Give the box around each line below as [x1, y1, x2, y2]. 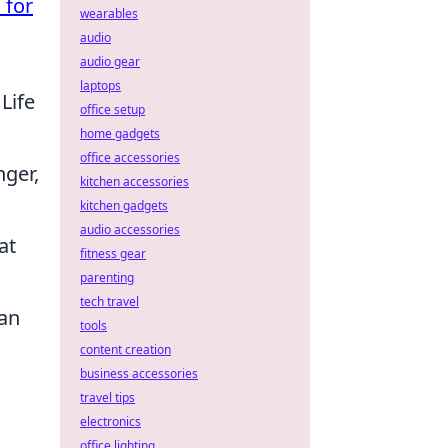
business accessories [80, 365, 198, 382]
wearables [80, 5, 138, 22]
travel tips [80, 389, 135, 406]
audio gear [80, 53, 140, 70]
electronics [80, 413, 141, 430]
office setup [80, 101, 145, 118]
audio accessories [80, 221, 180, 238]
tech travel [80, 293, 139, 310]
